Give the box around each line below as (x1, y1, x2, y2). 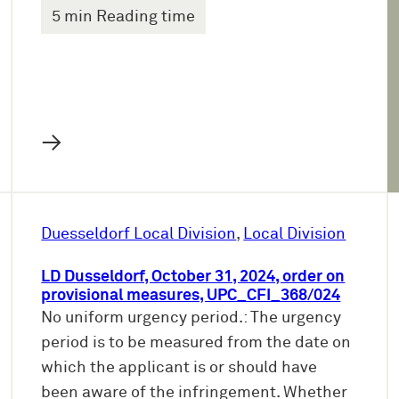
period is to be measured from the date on (41, 335, 352, 352)
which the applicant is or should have (41, 360, 318, 377)
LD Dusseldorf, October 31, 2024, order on (41, 269, 346, 286)
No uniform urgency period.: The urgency (41, 310, 342, 327)
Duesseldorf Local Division (41, 226, 237, 243)
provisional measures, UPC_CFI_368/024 (41, 288, 341, 305)
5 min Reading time (52, 9, 196, 26)
